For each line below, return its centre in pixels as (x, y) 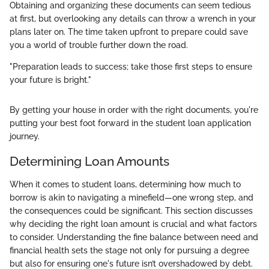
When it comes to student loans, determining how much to (125, 184)
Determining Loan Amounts (89, 162)
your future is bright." (50, 80)
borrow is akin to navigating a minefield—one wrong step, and (131, 197)
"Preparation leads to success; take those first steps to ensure (131, 67)
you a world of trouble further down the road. (99, 45)
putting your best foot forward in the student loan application (130, 123)
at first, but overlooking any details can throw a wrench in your (133, 19)
